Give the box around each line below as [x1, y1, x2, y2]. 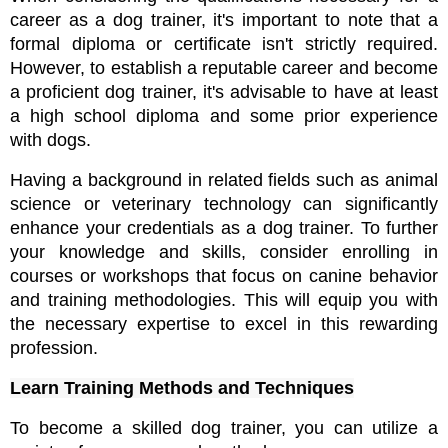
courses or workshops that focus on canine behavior [10, 266, 438, 287]
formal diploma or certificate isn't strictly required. [10, 34, 438, 55]
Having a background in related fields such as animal [10, 170, 438, 191]
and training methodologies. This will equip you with [10, 290, 438, 311]
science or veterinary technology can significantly [10, 194, 438, 215]
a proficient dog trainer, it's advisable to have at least [10, 82, 438, 103]
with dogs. [10, 130, 96, 151]
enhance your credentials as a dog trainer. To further [10, 218, 438, 239]
